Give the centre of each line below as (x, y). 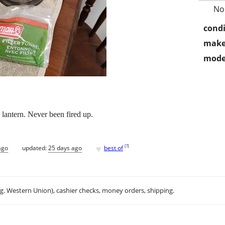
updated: (35, 148)
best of (114, 148)
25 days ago (65, 148)
